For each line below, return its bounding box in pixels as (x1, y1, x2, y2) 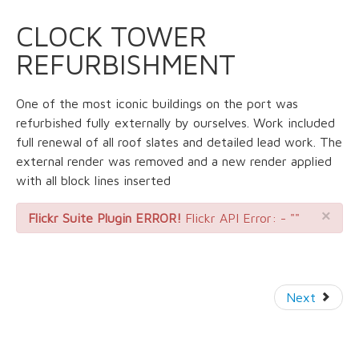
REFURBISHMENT (16, 47, 236, 81)
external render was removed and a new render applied (16, 154, 332, 169)
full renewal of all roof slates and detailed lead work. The (16, 135, 342, 150)
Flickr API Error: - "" (181, 211, 300, 226)
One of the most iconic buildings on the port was (16, 96, 298, 111)
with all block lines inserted (16, 173, 171, 188)
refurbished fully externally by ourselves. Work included (16, 115, 335, 131)
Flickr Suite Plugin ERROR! (28, 211, 181, 226)
